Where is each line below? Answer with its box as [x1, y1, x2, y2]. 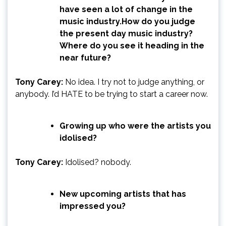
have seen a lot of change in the [60, 4, 193, 14]
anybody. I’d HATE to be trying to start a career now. [15, 89, 208, 99]
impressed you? [60, 201, 126, 211]
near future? [60, 52, 111, 63]
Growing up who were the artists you [60, 121, 211, 131]
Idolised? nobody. [63, 157, 131, 167]
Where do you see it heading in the [60, 40, 204, 50]
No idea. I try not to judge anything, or [63, 77, 204, 87]
